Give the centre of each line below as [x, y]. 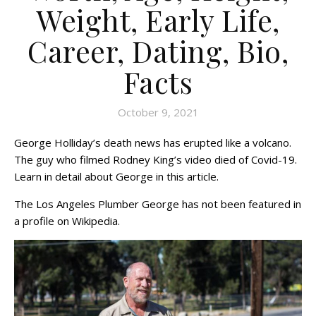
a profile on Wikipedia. [68, 221]
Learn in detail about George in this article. [116, 176]
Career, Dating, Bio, [158, 51]
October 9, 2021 [158, 112]
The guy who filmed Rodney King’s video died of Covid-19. [156, 159]
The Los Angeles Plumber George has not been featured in [158, 204]
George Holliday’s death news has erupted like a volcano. [153, 142]
